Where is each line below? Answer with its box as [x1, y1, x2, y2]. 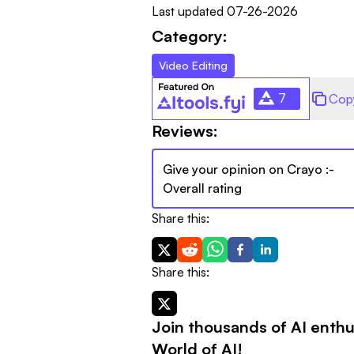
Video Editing [159, 58, 228, 72]
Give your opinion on [163, 160, 284, 177]
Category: [152, 25, 228, 46]
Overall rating [163, 179, 242, 196]
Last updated [152, 2, 224, 19]
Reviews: [152, 120, 218, 141]
